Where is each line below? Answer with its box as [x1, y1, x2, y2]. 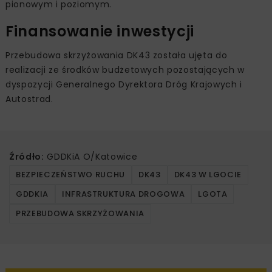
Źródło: [9, 150, 44, 163]
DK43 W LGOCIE [174, 168, 242, 180]
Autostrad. [5, 92, 53, 105]
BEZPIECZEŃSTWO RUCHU [16, 168, 125, 180]
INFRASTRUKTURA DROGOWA [61, 188, 185, 200]
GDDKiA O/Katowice [44, 150, 138, 163]
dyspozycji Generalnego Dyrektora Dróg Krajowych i [5, 78, 242, 90]
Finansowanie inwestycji [5, 21, 194, 41]
